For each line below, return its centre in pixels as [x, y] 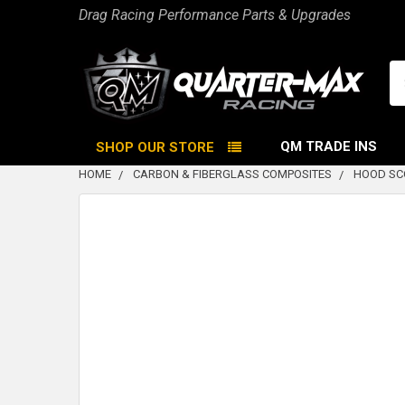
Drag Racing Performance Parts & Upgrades [215, 15]
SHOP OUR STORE [155, 147]
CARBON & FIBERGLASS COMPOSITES [232, 174]
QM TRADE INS [329, 146]
